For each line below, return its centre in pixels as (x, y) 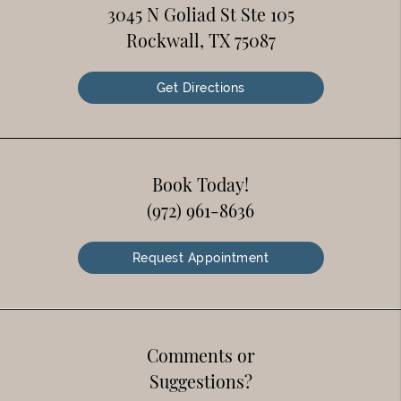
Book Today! (200, 185)
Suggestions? (200, 382)
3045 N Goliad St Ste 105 (200, 15)
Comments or (200, 356)
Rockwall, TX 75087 (200, 41)
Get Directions (200, 88)
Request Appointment (200, 258)
